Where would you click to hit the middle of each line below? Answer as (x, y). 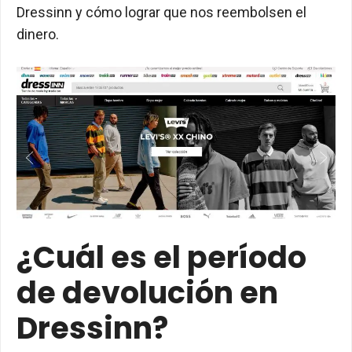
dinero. (38, 34)
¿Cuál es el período (161, 258)
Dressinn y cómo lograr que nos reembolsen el (161, 12)
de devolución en (147, 293)
